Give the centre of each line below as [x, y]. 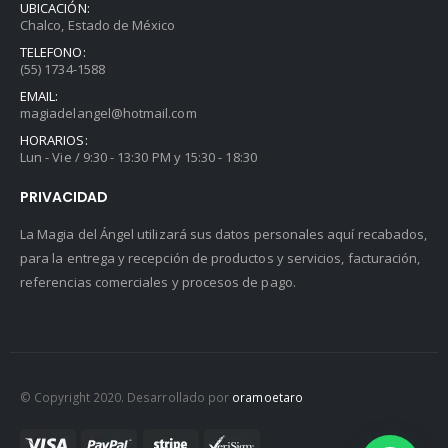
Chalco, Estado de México [98, 25]
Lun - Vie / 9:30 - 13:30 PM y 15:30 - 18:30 [138, 157]
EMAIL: [39, 96]
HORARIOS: [54, 140]
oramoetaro [267, 397]
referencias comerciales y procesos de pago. [158, 281]
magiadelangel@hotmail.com [108, 113]
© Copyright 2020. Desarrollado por [126, 397]
